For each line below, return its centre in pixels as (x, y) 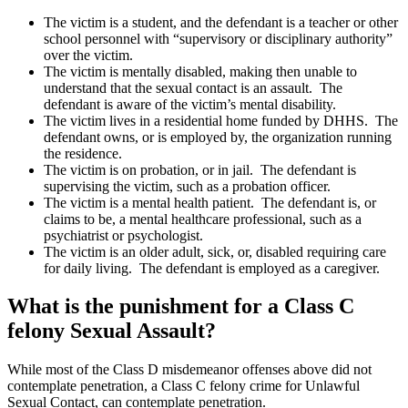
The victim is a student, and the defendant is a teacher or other (221, 22)
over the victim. (90, 55)
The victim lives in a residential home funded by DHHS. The (221, 120)
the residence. (85, 153)
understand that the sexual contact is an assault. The (193, 87)
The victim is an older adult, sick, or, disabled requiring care (215, 251)
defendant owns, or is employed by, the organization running (218, 137)
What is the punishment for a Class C (181, 306)
